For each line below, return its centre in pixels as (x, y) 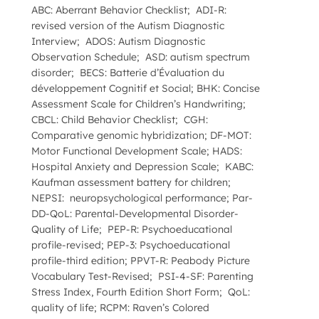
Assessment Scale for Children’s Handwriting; (138, 104)
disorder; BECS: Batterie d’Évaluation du (128, 72)
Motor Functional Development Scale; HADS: (137, 151)
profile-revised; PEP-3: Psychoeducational (131, 245)
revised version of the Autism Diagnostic (128, 25)
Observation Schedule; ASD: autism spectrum (141, 57)
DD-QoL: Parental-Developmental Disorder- (135, 213)
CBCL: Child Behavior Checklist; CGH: (120, 119)
